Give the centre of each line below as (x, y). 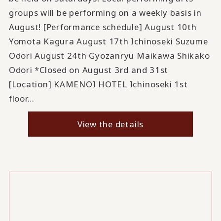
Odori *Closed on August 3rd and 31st (89, 70)
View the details (110, 124)
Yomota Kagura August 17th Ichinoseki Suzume (108, 41)
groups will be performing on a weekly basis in (105, 12)
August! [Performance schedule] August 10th (103, 27)
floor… (21, 98)
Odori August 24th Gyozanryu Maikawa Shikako (109, 55)
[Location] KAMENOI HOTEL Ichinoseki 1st (98, 84)
